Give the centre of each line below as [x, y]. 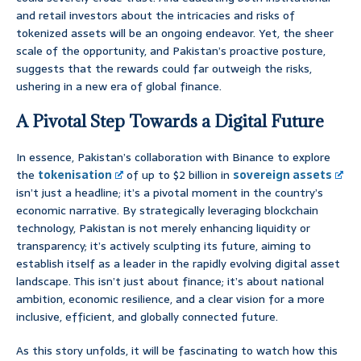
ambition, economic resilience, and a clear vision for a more [170, 299]
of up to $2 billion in [178, 175]
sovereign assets [283, 175]
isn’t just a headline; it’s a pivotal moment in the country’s [170, 193]
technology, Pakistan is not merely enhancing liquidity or [163, 228]
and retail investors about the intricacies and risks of [156, 16]
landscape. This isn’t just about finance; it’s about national [170, 282]
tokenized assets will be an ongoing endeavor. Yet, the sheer [175, 33]
